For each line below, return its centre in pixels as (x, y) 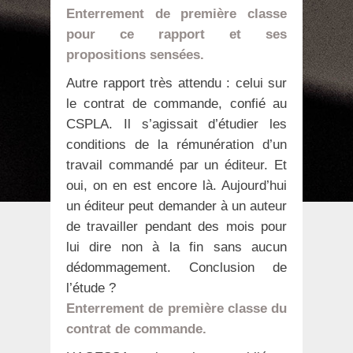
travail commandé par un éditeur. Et (176, 165)
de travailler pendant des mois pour (176, 227)
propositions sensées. (135, 55)
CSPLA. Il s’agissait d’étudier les (176, 124)
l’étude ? (91, 288)
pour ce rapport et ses (176, 35)
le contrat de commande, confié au (176, 104)
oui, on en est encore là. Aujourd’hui (176, 186)
